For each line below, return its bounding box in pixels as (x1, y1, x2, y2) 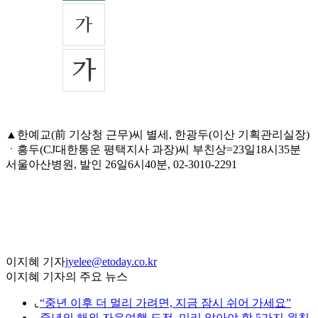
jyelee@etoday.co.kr (65, 256, 157, 268)
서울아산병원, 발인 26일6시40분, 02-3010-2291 (6, 158, 237, 171)
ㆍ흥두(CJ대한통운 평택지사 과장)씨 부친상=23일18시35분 (6, 143, 301, 156)
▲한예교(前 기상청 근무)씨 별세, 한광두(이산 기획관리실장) (6, 128, 309, 141)
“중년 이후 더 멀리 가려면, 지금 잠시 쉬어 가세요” (40, 297, 291, 309)
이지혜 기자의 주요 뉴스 (6, 270, 128, 283)
